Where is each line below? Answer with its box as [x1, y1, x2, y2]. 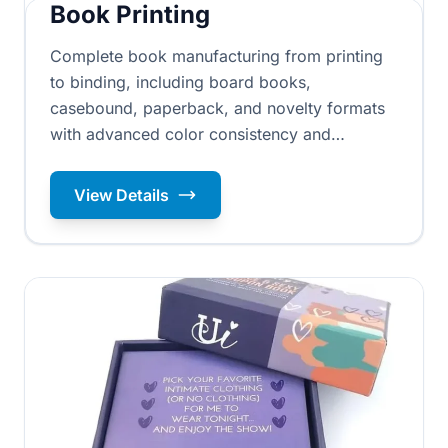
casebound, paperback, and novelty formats [50, 98, 385, 118]
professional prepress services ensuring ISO [50, 150, 381, 170]
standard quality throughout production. [50, 176, 350, 196]
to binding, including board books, [50, 72, 311, 92]
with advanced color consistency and [50, 124, 331, 144]
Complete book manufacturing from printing [50, 46, 383, 66]
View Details [74, 185, 169, 205]
